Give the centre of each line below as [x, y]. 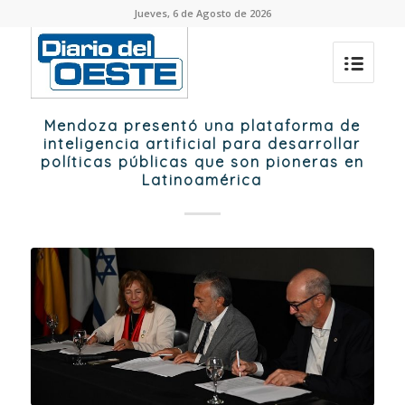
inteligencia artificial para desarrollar [202, 144]
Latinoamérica [202, 180]
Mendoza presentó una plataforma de [202, 126]
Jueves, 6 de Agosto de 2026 [202, 13]
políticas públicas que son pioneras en [202, 162]
